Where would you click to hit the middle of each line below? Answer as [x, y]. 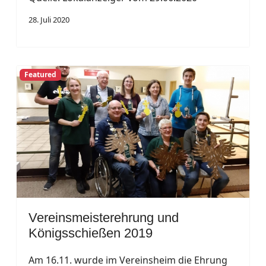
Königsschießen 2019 [91, 233]
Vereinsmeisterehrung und [104, 217]
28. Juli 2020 [49, 19]
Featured [40, 74]
